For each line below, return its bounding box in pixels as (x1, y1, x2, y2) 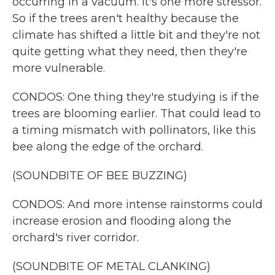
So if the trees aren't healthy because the (12, 12, 239, 25)
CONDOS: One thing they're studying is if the (12, 90, 259, 104)
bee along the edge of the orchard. (12, 140, 203, 153)
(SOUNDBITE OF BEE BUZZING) (12, 169, 187, 182)
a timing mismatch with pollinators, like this (12, 123, 256, 137)
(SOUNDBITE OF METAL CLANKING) (12, 260, 211, 273)
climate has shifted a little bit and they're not (12, 28, 260, 42)
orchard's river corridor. (12, 231, 139, 244)
